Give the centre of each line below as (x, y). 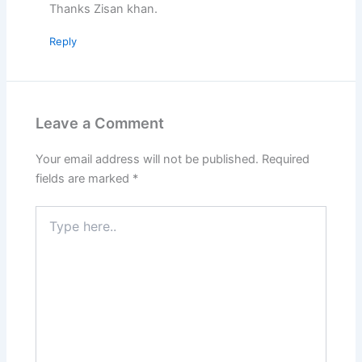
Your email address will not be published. (147, 160)
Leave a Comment (100, 123)
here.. (50, 229)
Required (286, 160)
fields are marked (84, 179)
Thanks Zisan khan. (104, 9)
